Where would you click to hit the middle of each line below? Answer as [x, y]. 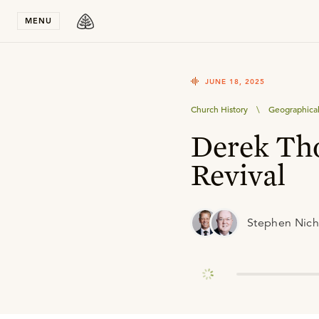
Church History [219, 109]
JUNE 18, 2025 [235, 82]
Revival [238, 174]
